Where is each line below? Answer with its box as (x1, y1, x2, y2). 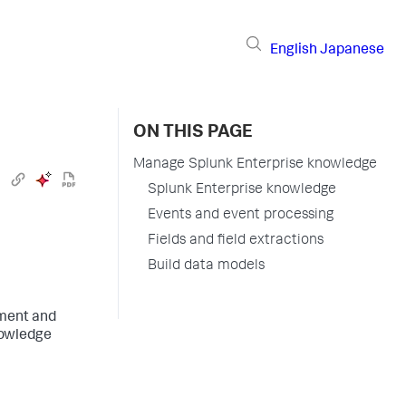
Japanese (320, 43, 384, 58)
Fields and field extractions (148, 234, 324, 248)
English (270, 43, 317, 58)
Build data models (148, 259, 265, 274)
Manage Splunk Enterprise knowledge (133, 158, 377, 172)
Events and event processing (148, 208, 333, 223)
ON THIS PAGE (133, 124, 253, 142)
